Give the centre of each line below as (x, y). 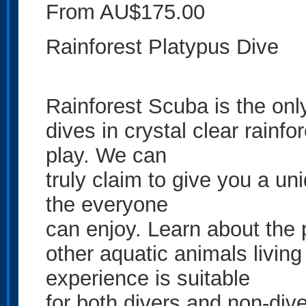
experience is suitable (148, 278)
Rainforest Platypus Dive (162, 46)
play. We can (106, 155)
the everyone (107, 204)
